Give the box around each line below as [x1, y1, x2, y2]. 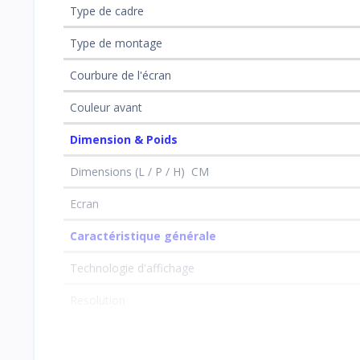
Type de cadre [70, 2, 144, 18]
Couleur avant [70, 99, 142, 115]
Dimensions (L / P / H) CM [70, 163, 209, 179]
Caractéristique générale [70, 227, 216, 243]
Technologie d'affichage [70, 260, 194, 276]
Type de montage [70, 35, 162, 51]
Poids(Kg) [70, 324, 120, 340]
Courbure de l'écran [70, 67, 171, 83]
